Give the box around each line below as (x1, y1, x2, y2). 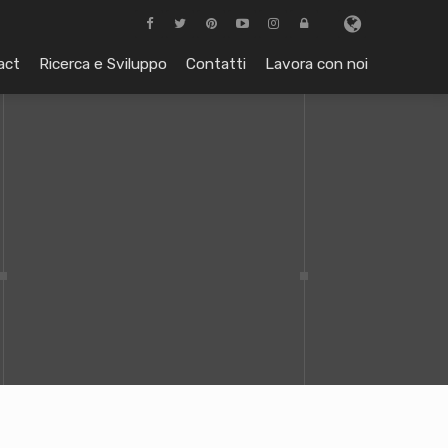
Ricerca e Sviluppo (39, 55, 167, 73)
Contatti (186, 55, 246, 73)
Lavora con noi (265, 55, 368, 73)
